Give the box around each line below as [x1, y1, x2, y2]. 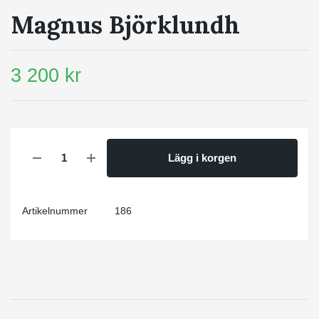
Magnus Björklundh [11, 9, 240, 40]
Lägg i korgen [167, 151, 236, 164]
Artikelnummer [22, 205, 88, 216]
